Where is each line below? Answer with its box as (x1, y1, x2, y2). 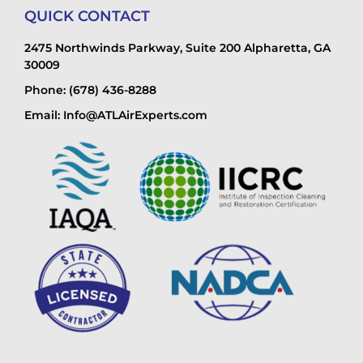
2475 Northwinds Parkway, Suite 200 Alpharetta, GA (24, 41, 331, 56)
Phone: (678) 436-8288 (24, 83, 156, 98)
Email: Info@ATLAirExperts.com (24, 108, 207, 123)
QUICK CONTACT (24, 7, 150, 26)
